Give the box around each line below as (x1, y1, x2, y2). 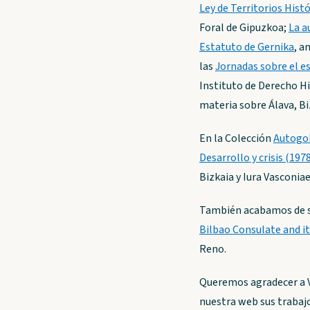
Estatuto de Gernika (199, 39, 294, 55)
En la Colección (199, 131, 273, 147)
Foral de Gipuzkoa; (199, 20, 289, 36)
